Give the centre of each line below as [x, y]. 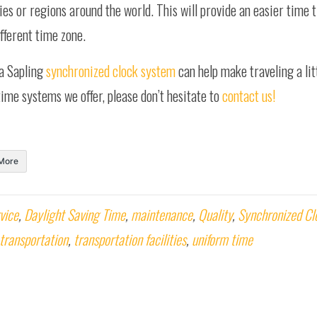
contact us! [249, 96]
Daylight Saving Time [75, 214]
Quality [215, 214]
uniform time [222, 239]
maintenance [162, 214]
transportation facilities [130, 239]
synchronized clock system [111, 71]
